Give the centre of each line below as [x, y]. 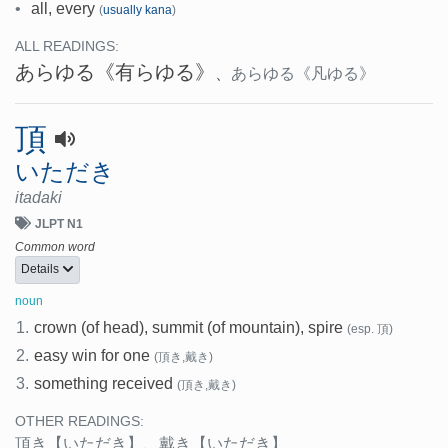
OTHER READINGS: [79, 422]
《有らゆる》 [155, 71]
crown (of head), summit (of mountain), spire [189, 328]
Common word [55, 246]
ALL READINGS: [67, 46]
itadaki [38, 197]
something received [104, 384]
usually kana [137, 9]
